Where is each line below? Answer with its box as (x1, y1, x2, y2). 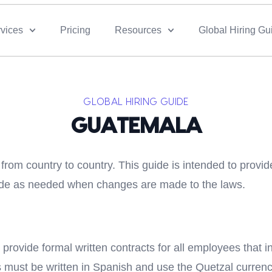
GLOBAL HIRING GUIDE (83, 97, 189, 107)
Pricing (59, 25, 90, 35)
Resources (114, 25, 161, 35)
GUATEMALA (70, 115, 202, 137)
